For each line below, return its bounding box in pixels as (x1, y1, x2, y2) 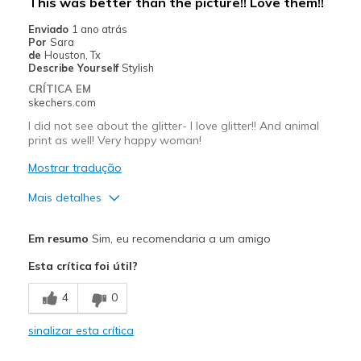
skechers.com (27, 95, 96, 109)
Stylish (121, 60, 154, 74)
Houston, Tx (44, 48, 101, 61)
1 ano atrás (71, 22, 127, 35)
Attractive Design (31, 243, 117, 257)
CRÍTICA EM (27, 81, 91, 95)
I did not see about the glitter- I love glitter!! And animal (27, 118, 319, 133)
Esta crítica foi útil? (27, 258, 138, 273)
